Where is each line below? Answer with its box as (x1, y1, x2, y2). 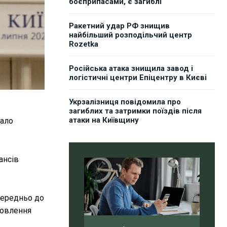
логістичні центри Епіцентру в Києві (69, 73, 207, 83)
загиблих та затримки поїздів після (69, 106, 202, 116)
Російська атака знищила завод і (69, 64, 193, 73)
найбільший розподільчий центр (69, 30, 192, 40)
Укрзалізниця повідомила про (69, 97, 181, 107)
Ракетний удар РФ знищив (69, 21, 170, 31)
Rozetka (69, 40, 98, 49)
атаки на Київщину (69, 116, 139, 125)
